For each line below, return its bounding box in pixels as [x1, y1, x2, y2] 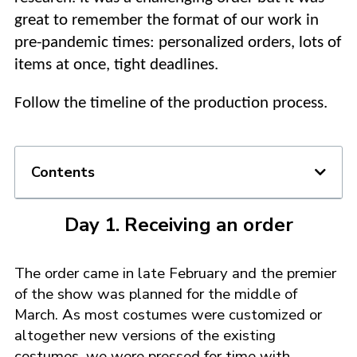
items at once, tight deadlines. [14, 56, 218, 73]
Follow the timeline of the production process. [14, 94, 328, 112]
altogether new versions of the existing [14, 324, 276, 346]
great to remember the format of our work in [14, 11, 319, 29]
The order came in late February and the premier [14, 262, 336, 284]
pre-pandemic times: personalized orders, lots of [14, 33, 341, 51]
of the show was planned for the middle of [14, 283, 297, 304]
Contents [31, 162, 95, 182]
